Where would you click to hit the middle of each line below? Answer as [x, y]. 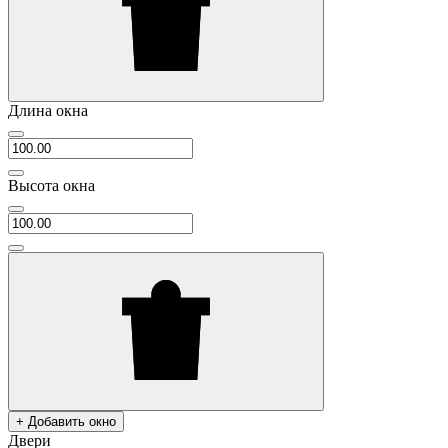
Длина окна [48, 110]
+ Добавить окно [66, 421]
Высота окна [51, 185]
